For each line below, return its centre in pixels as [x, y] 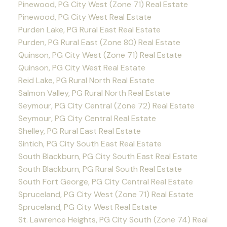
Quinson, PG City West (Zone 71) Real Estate [100, 55]
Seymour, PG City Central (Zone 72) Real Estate [106, 106]
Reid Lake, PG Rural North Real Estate [86, 81]
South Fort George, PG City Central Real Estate [105, 182]
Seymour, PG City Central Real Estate [87, 119]
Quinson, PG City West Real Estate [82, 68]
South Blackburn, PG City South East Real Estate [108, 157]
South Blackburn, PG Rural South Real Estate [100, 169]
